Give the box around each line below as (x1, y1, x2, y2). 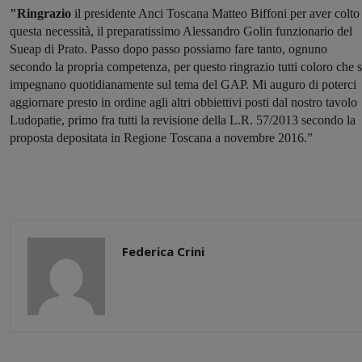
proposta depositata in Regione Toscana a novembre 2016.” (10, 131, 313, 145)
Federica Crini (122, 243, 204, 260)
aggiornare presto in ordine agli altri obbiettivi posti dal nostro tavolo (10, 95, 357, 110)
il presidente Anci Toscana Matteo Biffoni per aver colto (71, 6, 360, 21)
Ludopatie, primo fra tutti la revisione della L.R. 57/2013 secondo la (10, 113, 356, 128)
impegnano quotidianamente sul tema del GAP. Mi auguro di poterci (10, 78, 356, 92)
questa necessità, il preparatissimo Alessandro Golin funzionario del (10, 24, 352, 39)
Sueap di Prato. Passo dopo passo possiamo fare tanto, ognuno (10, 42, 327, 57)
